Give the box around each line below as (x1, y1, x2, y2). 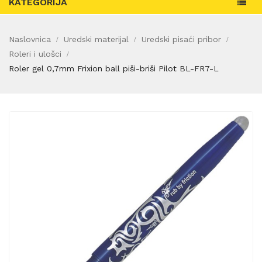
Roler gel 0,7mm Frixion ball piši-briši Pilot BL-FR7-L (9, 64, 219, 74)
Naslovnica (9, 35, 51, 44)
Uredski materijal (64, 35, 129, 44)
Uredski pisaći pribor (142, 35, 221, 44)
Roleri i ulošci (9, 49, 61, 59)
